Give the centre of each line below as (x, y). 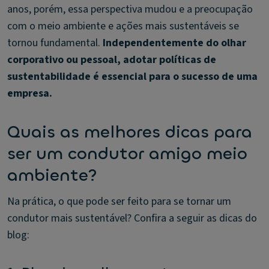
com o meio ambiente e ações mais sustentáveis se (123, 26)
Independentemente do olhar (174, 43)
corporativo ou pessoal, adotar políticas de (112, 60)
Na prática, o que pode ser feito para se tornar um (119, 201)
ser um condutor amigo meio (127, 154)
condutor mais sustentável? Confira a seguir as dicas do (132, 218)
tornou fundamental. (55, 43)
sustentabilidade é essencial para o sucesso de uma (132, 77)
